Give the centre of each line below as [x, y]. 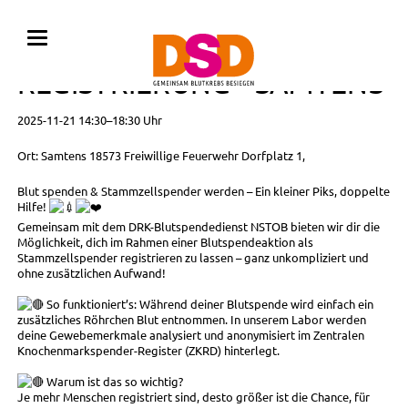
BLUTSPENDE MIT [133, 47]
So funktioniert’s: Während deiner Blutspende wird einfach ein [208, 304]
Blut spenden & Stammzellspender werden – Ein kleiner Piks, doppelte [203, 191]
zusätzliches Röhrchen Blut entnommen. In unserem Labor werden [191, 320]
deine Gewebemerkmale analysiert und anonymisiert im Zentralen [190, 335]
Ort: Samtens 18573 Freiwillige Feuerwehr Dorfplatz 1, [161, 156]
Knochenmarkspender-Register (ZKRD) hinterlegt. [148, 351]
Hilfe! [33, 207]
